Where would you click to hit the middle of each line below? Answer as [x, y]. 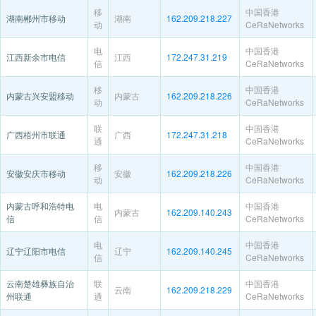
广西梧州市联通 [36, 134]
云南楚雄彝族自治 [40, 283]
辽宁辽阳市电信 [36, 251]
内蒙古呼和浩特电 [40, 206]
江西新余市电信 [36, 57]
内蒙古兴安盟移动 [40, 96]
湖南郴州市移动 [36, 18]
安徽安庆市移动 [36, 173]
